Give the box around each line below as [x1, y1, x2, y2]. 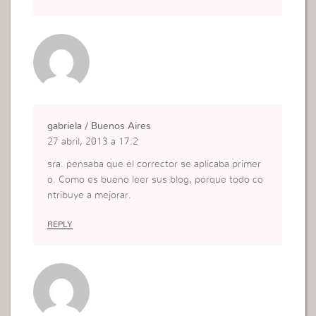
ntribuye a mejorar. [47, 190, 132, 201]
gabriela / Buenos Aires [47, 121, 152, 132]
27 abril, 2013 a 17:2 [47, 137, 139, 147]
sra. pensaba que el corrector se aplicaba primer [47, 159, 262, 170]
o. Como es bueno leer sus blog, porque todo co [47, 175, 264, 186]
